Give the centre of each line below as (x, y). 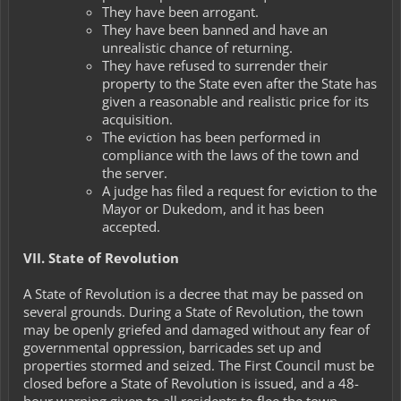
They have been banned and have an (215, 30)
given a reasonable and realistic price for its (235, 102)
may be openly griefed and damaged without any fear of (196, 329)
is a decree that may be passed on (259, 293)
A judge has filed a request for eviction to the (239, 191)
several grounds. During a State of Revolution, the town (193, 311)
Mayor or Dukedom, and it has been (213, 209)
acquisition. (137, 119)
